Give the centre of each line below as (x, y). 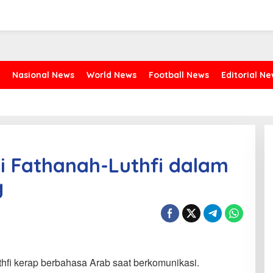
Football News (179, 75)
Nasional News (43, 75)
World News (112, 75)
